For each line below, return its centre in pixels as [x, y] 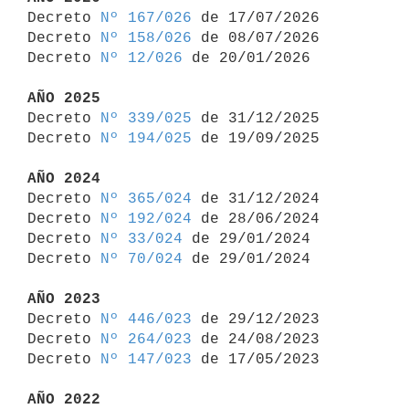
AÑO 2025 [64, 98]
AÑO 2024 [64, 178]
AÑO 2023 [64, 299]
